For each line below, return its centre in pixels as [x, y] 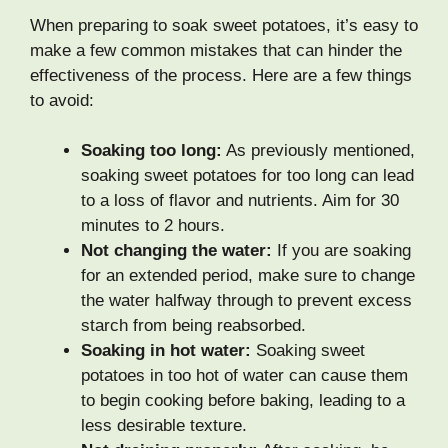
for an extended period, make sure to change [248, 276]
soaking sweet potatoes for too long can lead [247, 176]
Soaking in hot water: [166, 351]
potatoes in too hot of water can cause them [244, 376]
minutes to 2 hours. [153, 226]
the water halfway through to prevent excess [246, 301]
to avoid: [62, 100]
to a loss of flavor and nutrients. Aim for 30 [240, 201]
